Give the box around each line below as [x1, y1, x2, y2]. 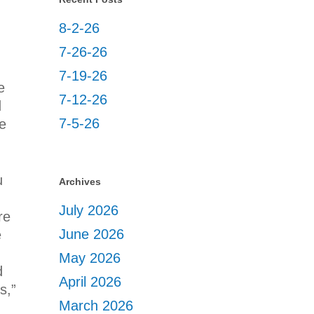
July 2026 [59, 203, 119, 218]
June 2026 [59, 226, 125, 242]
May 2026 [59, 250, 121, 266]
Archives [59, 176, 102, 187]
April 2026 [59, 274, 122, 289]
